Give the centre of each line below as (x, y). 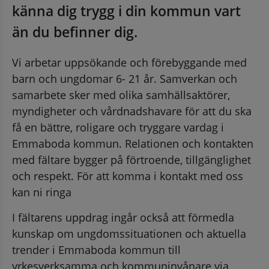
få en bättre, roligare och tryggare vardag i (118, 127)
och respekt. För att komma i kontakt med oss (128, 176)
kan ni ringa (42, 192)
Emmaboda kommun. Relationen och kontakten (133, 143)
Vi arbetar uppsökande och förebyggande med (129, 62)
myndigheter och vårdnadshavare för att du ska (132, 111)
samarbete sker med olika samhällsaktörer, (121, 95)
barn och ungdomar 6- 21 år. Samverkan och (125, 78)
